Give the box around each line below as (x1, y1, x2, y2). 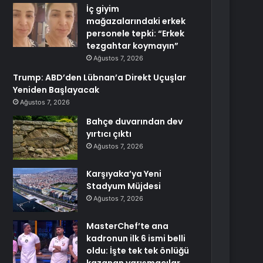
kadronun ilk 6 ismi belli (86, 232, 186, 244)
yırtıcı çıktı (86, 128, 132, 140)
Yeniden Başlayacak (13, 84, 100, 96)
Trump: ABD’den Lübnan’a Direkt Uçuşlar (13, 72, 187, 83)
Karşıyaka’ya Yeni (86, 168, 162, 180)
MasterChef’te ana (86, 220, 169, 232)
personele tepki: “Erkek (86, 28, 185, 39)
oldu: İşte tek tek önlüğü (86, 245, 190, 257)
